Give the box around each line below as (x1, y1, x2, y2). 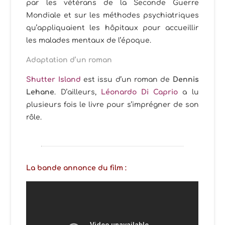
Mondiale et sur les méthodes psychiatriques (26, 12, 199, 20)
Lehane (26, 88, 55, 96)
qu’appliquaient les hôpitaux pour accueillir (26, 24, 199, 32)
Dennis (172, 76, 199, 84)
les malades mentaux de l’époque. (26, 37, 152, 45)
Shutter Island (26, 76, 81, 84)
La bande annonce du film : (26, 164, 127, 172)
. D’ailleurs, (54, 88, 101, 96)
